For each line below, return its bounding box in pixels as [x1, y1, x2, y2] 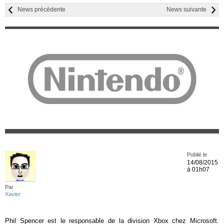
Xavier [5, 191, 20, 197]
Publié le [187, 151, 207, 157]
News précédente [17, 6, 65, 13]
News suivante [166, 6, 206, 13]
